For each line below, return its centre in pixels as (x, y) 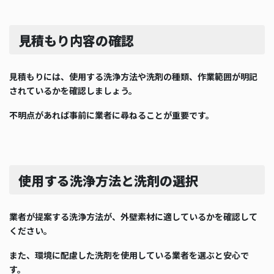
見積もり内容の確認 (76, 40)
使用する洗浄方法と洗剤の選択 (108, 180)
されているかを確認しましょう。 (73, 91)
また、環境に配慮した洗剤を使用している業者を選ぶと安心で (129, 255)
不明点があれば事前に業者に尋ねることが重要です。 (112, 115)
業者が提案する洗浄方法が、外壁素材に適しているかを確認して (133, 217)
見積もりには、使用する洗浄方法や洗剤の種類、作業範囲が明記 (133, 77)
